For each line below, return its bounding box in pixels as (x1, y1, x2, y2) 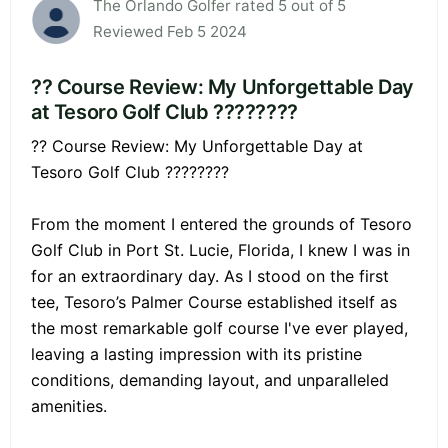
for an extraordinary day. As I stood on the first (31, 266, 389, 287)
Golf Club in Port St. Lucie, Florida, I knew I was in (31, 240, 410, 261)
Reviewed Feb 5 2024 (93, 22, 247, 42)
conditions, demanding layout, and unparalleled (31, 370, 389, 391)
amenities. (31, 396, 107, 417)
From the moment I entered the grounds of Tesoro (31, 214, 412, 235)
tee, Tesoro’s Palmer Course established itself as (31, 292, 397, 313)
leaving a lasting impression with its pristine (31, 344, 362, 365)
